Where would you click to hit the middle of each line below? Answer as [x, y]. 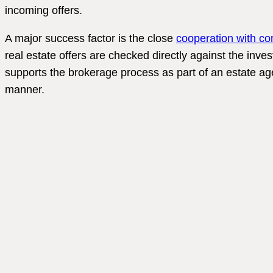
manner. [25, 89]
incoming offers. [44, 10]
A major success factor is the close [90, 38]
